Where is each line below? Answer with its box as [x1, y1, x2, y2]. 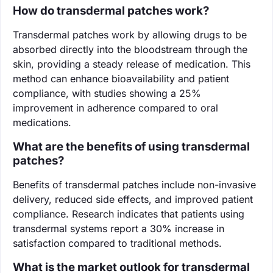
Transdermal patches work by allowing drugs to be [13, 28, 247, 41]
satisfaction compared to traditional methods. [13, 236, 222, 249]
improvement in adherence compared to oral [13, 101, 218, 114]
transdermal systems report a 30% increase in [13, 222, 224, 235]
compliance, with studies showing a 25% [13, 87, 201, 99]
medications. [13, 116, 71, 129]
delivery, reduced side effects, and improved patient [13, 193, 253, 205]
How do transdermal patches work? [13, 3, 209, 18]
